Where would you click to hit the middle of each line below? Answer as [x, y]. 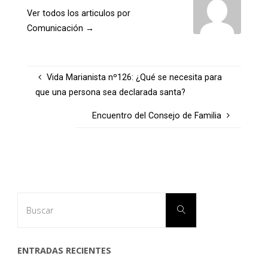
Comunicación [56, 28]
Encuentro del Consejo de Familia [157, 116]
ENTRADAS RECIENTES [64, 250]
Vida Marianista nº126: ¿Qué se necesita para [134, 78]
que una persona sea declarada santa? [111, 93]
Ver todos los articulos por [78, 13]
